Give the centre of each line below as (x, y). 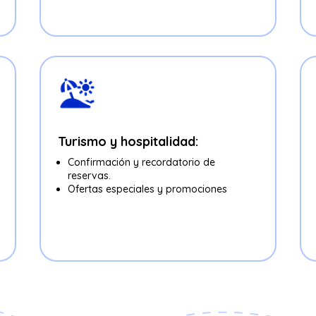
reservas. (89, 176)
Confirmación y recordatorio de (141, 163)
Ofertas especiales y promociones (147, 189)
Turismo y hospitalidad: (128, 142)
